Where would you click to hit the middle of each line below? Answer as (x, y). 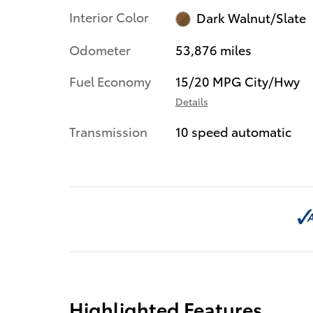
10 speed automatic (233, 131)
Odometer (100, 49)
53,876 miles (213, 49)
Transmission (108, 131)
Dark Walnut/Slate (252, 17)
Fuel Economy (110, 80)
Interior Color (109, 17)
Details (191, 101)
